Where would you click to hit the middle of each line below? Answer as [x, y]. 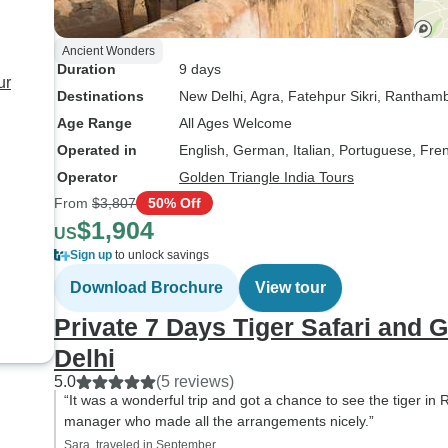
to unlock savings [160, 255]
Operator [87, 177]
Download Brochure [146, 287]
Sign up [91, 255]
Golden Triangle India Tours [266, 177]
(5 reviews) [195, 381]
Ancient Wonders [108, 51]
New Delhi [211, 96]
